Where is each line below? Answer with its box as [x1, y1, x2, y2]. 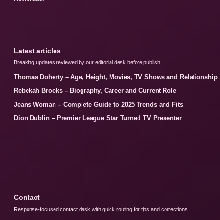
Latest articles [14, 46, 61, 55]
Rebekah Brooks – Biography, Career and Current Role [14, 86, 176, 94]
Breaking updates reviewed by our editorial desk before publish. [14, 59, 162, 65]
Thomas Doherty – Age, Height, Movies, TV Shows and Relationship [14, 73, 218, 81]
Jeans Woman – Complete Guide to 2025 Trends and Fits [14, 100, 183, 108]
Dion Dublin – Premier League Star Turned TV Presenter [14, 114, 182, 122]
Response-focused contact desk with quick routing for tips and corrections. [14, 206, 189, 212]
